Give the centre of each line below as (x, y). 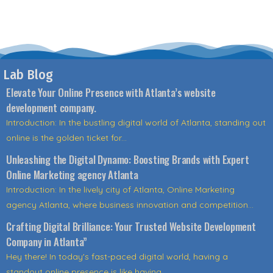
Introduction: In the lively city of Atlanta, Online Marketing (120, 189)
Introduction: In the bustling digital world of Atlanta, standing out (136, 122)
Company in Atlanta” (47, 241)
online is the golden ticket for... (66, 137)
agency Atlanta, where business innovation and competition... (130, 204)
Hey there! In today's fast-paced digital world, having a (117, 256)
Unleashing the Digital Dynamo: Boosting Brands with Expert (128, 159)
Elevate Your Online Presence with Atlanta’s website (111, 92)
